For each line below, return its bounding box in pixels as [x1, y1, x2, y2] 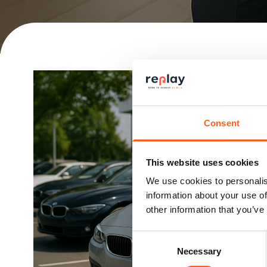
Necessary [177, 246, 221, 257]
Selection [132, 246, 168, 257]
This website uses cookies [145, 157, 259, 167]
